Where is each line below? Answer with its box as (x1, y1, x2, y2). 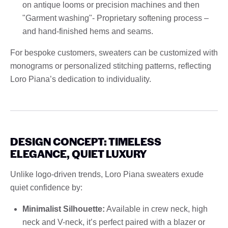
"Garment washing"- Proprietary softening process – (22, 13, 209, 22)
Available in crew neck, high (105, 204, 208, 213)
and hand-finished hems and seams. (22, 26, 153, 36)
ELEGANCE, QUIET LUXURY (10, 146, 147, 161)
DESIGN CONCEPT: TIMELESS (10, 133, 161, 149)
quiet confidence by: (10, 183, 82, 192)
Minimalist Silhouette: (22, 204, 105, 213)
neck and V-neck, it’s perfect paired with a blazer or (22, 217, 205, 226)
